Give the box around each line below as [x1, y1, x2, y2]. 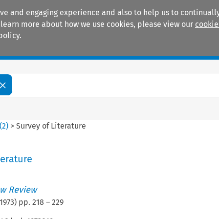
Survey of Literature [16, 121, 87, 131]
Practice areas [84, 44, 136, 55]
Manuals [22, 44, 53, 55]
